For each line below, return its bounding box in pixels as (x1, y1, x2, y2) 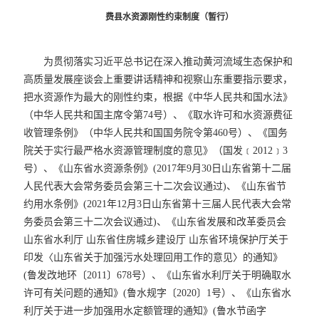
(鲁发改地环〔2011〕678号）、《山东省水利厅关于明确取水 (23, 269, 292, 281)
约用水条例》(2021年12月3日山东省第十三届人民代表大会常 (23, 198, 292, 209)
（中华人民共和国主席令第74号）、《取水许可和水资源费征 (23, 109, 293, 120)
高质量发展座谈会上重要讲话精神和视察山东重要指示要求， (23, 73, 293, 85)
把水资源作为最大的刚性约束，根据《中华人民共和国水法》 (23, 91, 293, 103)
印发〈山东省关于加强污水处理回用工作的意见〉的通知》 (23, 251, 283, 263)
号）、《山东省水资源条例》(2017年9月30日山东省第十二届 (23, 162, 292, 174)
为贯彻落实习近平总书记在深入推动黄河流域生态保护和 (43, 56, 293, 67)
